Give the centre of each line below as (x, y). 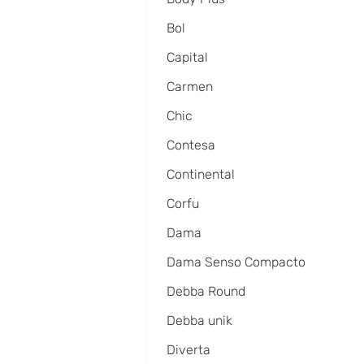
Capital (187, 58)
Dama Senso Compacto (236, 262)
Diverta (188, 350)
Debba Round (206, 292)
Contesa (191, 145)
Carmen (190, 87)
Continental (201, 175)
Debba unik (199, 321)
